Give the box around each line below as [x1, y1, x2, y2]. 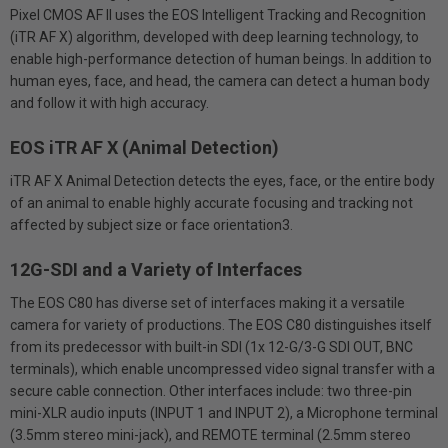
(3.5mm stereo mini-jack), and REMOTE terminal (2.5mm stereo [10, 427, 411, 443]
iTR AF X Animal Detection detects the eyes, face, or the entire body [10, 173, 435, 189]
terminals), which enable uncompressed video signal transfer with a [10, 361, 435, 377]
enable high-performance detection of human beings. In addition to [10, 51, 432, 67]
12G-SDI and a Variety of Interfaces [10, 259, 302, 280]
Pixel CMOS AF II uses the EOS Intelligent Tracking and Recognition [10, 7, 426, 23]
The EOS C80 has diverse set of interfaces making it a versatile [10, 295, 405, 311]
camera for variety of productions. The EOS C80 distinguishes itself [10, 317, 432, 333]
